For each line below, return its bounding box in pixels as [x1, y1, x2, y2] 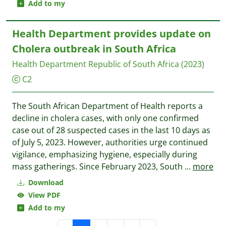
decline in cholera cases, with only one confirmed [12, 112, 199, 124]
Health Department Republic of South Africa [12, 59, 179, 70]
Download [26, 178, 64, 187]
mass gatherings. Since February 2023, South [12, 161, 185, 172]
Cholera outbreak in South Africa [12, 42, 176, 55]
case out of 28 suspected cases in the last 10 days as [12, 125, 210, 136]
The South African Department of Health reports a [12, 100, 203, 111]
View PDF [24, 190, 61, 200]
